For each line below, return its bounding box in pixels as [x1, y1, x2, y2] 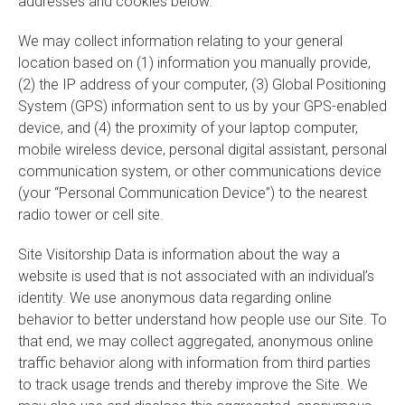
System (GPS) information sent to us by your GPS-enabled [18, 98, 387, 115]
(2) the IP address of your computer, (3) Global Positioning [18, 76, 386, 93]
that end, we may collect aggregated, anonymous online [18, 333, 373, 350]
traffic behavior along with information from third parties [18, 354, 371, 372]
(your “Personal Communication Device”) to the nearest [18, 184, 367, 202]
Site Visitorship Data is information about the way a [18, 246, 340, 263]
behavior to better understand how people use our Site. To [18, 311, 387, 328]
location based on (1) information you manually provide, [18, 54, 371, 71]
